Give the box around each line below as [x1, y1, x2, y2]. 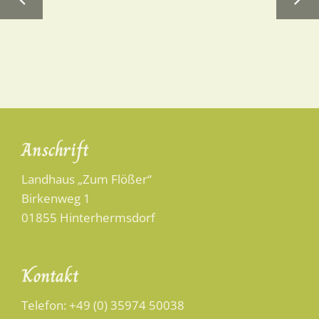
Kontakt [21, 261, 79, 290]
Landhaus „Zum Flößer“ [21, 170, 152, 187]
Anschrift [21, 135, 89, 164]
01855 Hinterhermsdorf [21, 209, 155, 226]
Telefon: [21, 296, 69, 313]
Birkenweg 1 [21, 189, 90, 206]
